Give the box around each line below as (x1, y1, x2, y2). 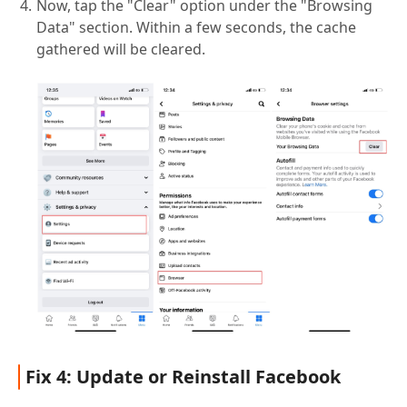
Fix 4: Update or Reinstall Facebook (25, 363, 341, 389)
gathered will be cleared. (36, 39, 205, 60)
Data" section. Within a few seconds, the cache (36, 17, 356, 38)
